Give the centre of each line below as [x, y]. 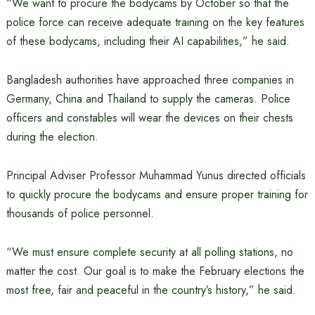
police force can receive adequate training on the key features [155, 22]
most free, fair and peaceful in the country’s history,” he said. [151, 290]
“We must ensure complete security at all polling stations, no [149, 252]
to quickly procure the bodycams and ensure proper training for [157, 194]
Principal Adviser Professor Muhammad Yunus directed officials [156, 175]
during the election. [52, 137]
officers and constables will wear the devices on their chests [149, 118]
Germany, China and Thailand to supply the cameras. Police [148, 99]
